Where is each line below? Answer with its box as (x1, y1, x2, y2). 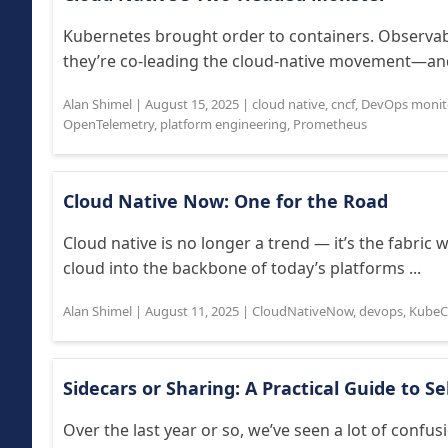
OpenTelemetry (63, 115, 154, 133)
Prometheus (293, 115, 367, 133)
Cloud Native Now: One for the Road (63, 189, 388, 213)
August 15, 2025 (145, 95, 239, 113)
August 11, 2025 (145, 302, 239, 320)
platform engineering (160, 115, 287, 133)
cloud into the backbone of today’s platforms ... (63, 257, 421, 279)
